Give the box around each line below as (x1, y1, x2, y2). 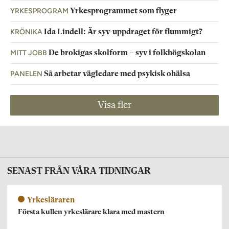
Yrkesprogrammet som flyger (70, 7, 177, 15)
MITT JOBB (10, 48, 47, 57)
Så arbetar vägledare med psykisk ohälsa (44, 70, 190, 78)
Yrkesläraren (27, 196, 75, 204)
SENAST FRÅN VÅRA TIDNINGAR (7, 166, 151, 176)
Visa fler (98, 100, 131, 110)
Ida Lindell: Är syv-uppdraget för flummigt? (44, 28, 202, 36)
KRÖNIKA (10, 27, 42, 36)
